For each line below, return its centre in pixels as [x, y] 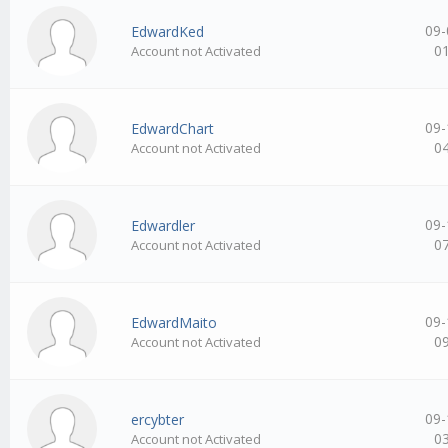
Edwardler [163, 226]
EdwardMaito [174, 323]
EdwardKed [168, 32]
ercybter [158, 420]
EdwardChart [173, 129]
